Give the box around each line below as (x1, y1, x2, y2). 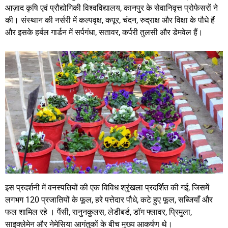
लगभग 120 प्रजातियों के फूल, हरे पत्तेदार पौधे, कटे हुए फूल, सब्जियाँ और (5, 195, 213, 205)
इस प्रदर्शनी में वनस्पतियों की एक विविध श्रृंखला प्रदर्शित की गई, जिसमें (5, 183, 209, 193)
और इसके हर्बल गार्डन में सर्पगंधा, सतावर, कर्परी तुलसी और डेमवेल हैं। (5, 27, 203, 38)
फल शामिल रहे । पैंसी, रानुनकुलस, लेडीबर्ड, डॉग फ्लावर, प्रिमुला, (5, 207, 192, 217)
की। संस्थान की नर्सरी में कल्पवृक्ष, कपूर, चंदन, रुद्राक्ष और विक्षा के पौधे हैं (5, 15, 215, 25)
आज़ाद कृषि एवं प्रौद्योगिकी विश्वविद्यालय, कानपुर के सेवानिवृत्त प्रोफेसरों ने (5, 3, 218, 13)
